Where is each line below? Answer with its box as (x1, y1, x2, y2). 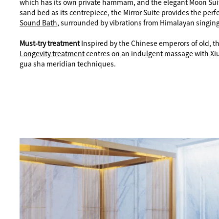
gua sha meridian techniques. (20, 58, 116, 68)
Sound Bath (20, 17, 57, 27)
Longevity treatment (20, 48, 85, 58)
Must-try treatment (20, 38, 81, 48)
